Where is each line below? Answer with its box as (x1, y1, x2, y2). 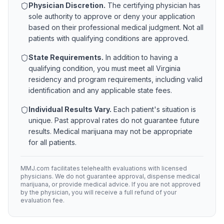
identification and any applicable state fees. (28, 86, 172, 94)
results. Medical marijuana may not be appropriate (28, 127, 192, 135)
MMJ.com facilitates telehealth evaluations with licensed (20, 164, 187, 172)
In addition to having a (103, 53, 178, 61)
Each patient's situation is (111, 105, 196, 113)
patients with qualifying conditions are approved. (28, 34, 189, 42)
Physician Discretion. (28, 1, 105, 9)
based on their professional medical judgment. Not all (28, 23, 203, 31)
